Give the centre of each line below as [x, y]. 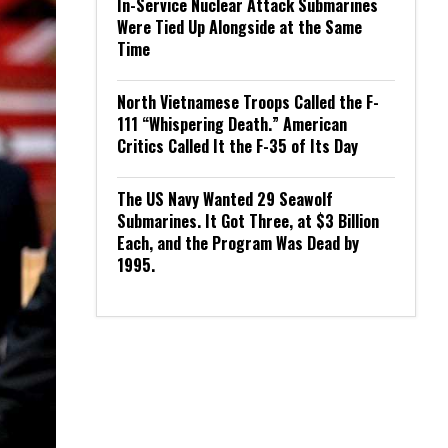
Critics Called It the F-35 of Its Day [237, 146]
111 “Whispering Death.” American [232, 124]
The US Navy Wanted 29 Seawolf [225, 199]
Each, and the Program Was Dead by [238, 243]
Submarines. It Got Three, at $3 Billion [248, 221]
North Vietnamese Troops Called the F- [248, 102]
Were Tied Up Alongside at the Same [239, 27]
